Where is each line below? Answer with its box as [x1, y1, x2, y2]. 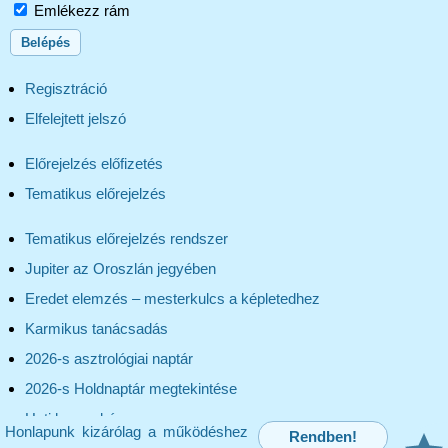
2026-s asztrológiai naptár [25, 349, 193, 367]
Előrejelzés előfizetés [25, 154, 163, 172]
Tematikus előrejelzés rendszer [25, 229, 228, 247]
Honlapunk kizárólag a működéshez [5, 423, 248, 440]
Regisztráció [25, 79, 107, 97]
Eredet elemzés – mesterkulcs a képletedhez [25, 289, 320, 307]
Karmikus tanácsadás [25, 319, 168, 337]
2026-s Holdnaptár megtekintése [25, 379, 237, 397]
